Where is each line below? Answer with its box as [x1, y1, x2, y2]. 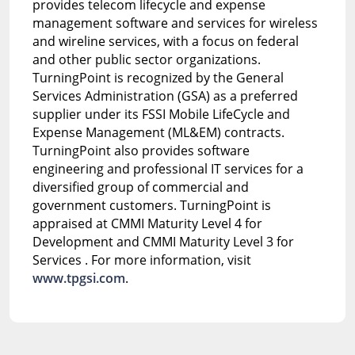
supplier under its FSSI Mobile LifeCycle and [32, 105, 290, 123]
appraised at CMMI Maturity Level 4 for [32, 214, 262, 232]
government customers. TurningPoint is [32, 196, 271, 214]
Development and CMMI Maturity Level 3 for [32, 232, 294, 250]
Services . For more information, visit [32, 250, 251, 269]
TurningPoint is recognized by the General [32, 68, 284, 86]
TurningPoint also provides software [32, 141, 250, 159]
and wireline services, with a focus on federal [32, 32, 299, 50]
